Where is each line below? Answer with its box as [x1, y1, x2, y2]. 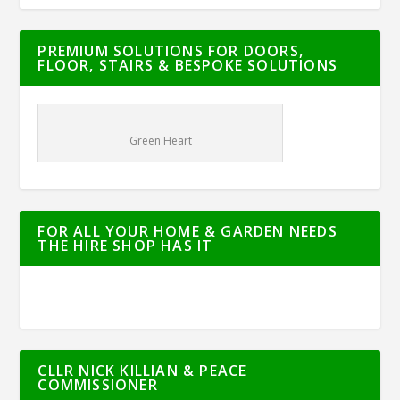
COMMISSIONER [37, 375, 158, 396]
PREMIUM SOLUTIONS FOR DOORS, [37, 41, 304, 62]
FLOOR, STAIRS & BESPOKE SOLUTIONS [37, 55, 338, 76]
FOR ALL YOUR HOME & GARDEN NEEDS [37, 221, 337, 242]
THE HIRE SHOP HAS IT [37, 236, 213, 256]
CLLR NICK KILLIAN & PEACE [37, 361, 247, 381]
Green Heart [129, 133, 192, 149]
